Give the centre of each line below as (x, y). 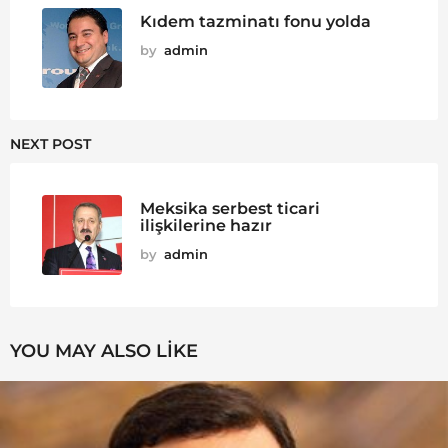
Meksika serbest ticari (230, 208)
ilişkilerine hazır (206, 225)
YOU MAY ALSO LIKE (104, 351)
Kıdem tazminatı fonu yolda (255, 21)
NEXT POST (50, 144)
